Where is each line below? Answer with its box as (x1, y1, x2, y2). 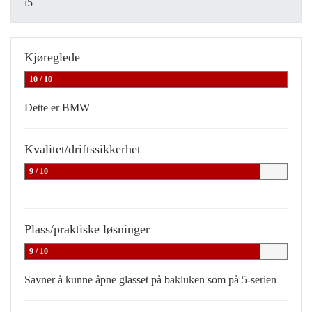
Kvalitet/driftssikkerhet (24, 142, 141, 157)
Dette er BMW (24, 102, 90, 114)
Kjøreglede (24, 50, 80, 65)
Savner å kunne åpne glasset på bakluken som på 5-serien (24, 274, 276, 286)
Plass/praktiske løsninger (24, 222, 150, 237)
